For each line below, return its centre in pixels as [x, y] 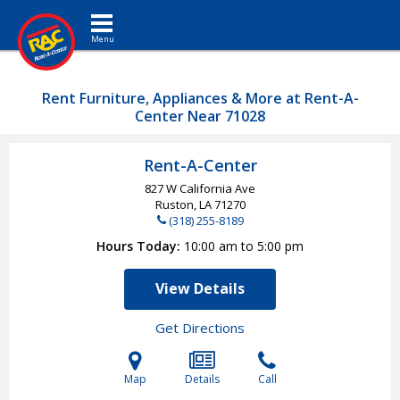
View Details [200, 288]
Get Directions [200, 328]
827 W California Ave [200, 188]
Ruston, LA [184, 204]
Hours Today [137, 246]
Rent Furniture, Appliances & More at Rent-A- [200, 98]
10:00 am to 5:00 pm [244, 246]
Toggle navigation [131, 13]
